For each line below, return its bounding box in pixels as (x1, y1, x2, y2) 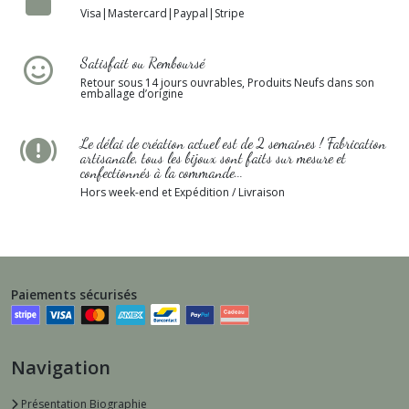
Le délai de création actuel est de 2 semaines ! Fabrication (80, 134, 386, 152)
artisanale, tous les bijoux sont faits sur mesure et (80, 149, 346, 167)
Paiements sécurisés (11, 286, 137, 304)
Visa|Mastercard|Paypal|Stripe (80, 5, 245, 22)
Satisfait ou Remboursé (80, 54, 204, 72)
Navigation (11, 354, 110, 380)
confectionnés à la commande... (80, 163, 243, 182)
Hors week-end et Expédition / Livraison (80, 184, 285, 201)
